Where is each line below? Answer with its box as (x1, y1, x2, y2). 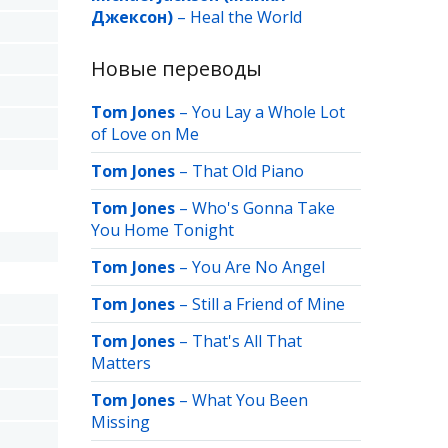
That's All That (192, 330, 302, 352)
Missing (91, 411, 150, 433)
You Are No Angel (192, 256, 325, 278)
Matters (91, 352, 151, 374)
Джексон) (91, 6, 173, 28)
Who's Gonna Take (192, 197, 335, 219)
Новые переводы (91, 55, 262, 82)
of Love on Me (91, 123, 199, 145)
